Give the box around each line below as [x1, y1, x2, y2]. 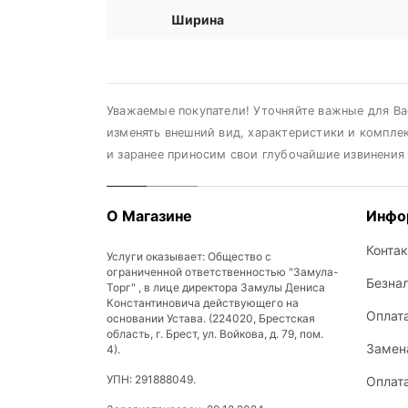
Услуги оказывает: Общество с [107, 250, 271, 263]
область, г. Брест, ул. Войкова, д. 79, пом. [107, 327, 323, 341]
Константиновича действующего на [107, 296, 299, 310]
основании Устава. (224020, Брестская [107, 311, 315, 325]
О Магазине [107, 207, 192, 225]
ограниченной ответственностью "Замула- [107, 265, 339, 279]
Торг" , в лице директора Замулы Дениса [107, 280, 325, 294]
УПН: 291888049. [107, 372, 196, 386]
